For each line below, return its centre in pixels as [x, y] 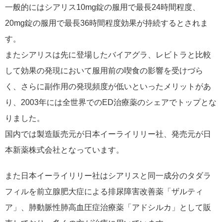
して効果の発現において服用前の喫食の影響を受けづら [104, 71]
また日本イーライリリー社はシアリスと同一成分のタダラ [108, 176]
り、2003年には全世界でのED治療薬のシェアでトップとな [111, 102]
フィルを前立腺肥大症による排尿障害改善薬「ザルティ [104, 192]
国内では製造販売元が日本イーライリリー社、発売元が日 [108, 134]
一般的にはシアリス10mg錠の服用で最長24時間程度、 [103, 7]
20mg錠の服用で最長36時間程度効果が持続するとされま [107, 23]
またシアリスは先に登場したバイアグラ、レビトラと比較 [108, 55]
